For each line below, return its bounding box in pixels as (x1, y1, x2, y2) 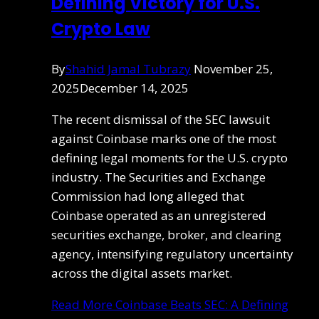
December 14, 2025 (80, 79, 189, 96)
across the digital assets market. (51, 264, 232, 281)
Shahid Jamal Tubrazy (66, 60, 191, 77)
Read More (51, 296, 113, 313)
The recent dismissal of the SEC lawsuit (51, 110, 270, 127)
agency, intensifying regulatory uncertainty (51, 245, 293, 262)
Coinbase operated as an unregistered (51, 206, 266, 224)
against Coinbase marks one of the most (51, 130, 276, 147)
